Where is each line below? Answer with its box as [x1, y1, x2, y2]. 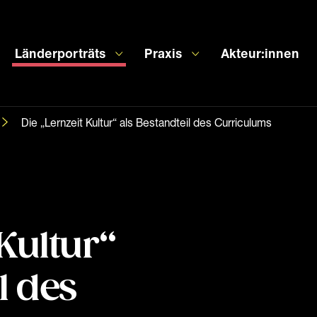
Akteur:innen [221, 45, 299, 61]
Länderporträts [15, 45, 105, 61]
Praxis [144, 45, 182, 61]
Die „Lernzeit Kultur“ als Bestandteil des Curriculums [21, 115, 272, 129]
